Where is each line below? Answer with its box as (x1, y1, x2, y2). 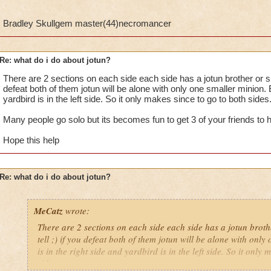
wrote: (62, 204, 90, 217)
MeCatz (33, 204, 63, 217)
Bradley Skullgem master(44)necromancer (2, 18, 171, 28)
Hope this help (2, 135, 59, 145)
